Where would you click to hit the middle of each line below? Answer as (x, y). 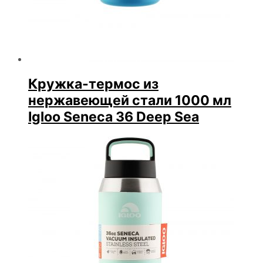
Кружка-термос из (93, 84)
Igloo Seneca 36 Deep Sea (114, 117)
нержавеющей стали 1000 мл (130, 101)
